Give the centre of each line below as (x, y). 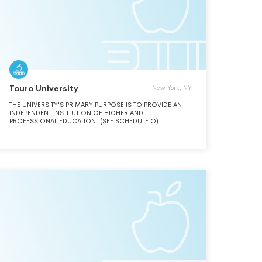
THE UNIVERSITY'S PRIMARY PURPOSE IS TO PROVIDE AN (96, 105)
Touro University (44, 88)
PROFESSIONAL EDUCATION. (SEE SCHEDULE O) (84, 121)
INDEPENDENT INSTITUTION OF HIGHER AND (76, 113)
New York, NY (172, 88)
